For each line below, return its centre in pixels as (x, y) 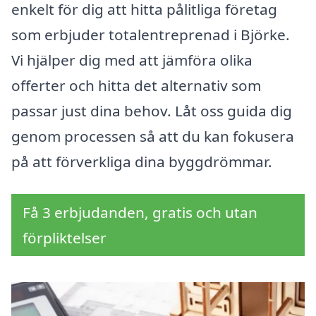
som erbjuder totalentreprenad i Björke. (151, 35)
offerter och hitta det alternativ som (136, 86)
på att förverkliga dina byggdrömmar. (142, 162)
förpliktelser (65, 238)
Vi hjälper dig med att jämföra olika (132, 60)
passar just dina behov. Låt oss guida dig (152, 111)
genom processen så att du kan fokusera (153, 136)
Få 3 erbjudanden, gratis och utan (140, 213)
